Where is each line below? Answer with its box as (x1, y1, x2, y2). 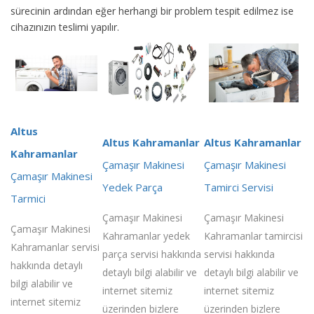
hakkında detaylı (11, 258, 83, 272)
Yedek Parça (102, 179, 163, 194)
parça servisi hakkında (102, 247, 201, 261)
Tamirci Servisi (204, 179, 273, 194)
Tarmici (11, 191, 46, 205)
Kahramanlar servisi (11, 240, 100, 254)
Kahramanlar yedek (102, 228, 190, 243)
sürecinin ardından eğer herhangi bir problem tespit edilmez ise (11, 4, 294, 18)
